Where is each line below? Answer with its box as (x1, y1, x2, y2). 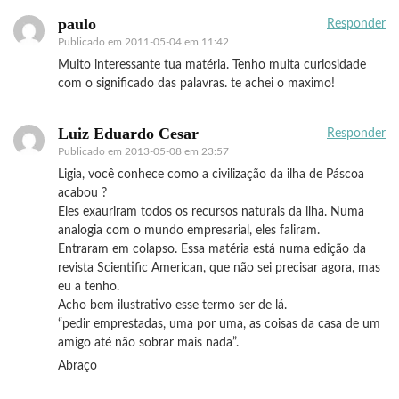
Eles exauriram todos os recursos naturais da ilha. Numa (58, 206, 364, 219)
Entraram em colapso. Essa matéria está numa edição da (58, 243, 366, 256)
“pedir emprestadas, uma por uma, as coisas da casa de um (58, 318, 380, 331)
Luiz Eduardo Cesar (58, 125, 199, 143)
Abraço (58, 360, 97, 373)
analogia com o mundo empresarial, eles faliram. (58, 224, 320, 238)
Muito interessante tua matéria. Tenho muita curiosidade (58, 59, 366, 72)
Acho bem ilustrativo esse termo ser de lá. (58, 299, 287, 313)
